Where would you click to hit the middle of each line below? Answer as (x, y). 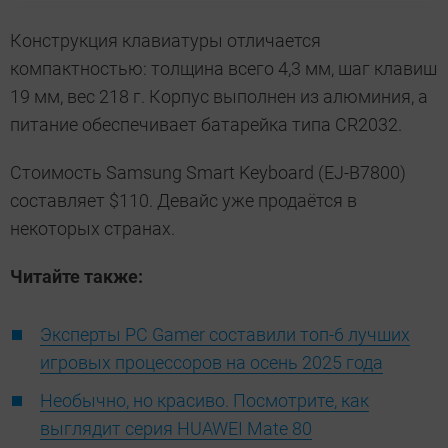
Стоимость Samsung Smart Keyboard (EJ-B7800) (208, 172)
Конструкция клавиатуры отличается (165, 40)
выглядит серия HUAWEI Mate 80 (176, 428)
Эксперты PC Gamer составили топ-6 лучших (225, 334)
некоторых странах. (92, 228)
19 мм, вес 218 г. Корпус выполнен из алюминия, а (219, 96)
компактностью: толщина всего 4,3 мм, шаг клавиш (223, 68)
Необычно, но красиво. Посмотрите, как (204, 400)
